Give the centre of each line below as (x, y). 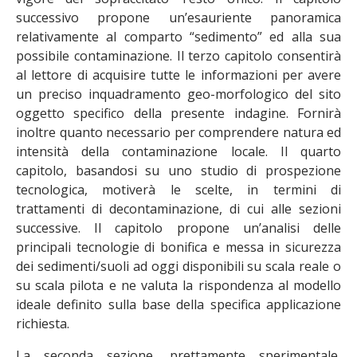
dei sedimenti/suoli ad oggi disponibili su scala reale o (178, 266)
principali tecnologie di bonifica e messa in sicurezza (178, 247)
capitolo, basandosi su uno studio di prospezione (178, 171)
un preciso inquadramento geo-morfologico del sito (178, 94)
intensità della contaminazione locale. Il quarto (178, 151)
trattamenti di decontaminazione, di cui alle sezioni (178, 209)
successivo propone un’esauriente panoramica (178, 18)
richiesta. (43, 324)
